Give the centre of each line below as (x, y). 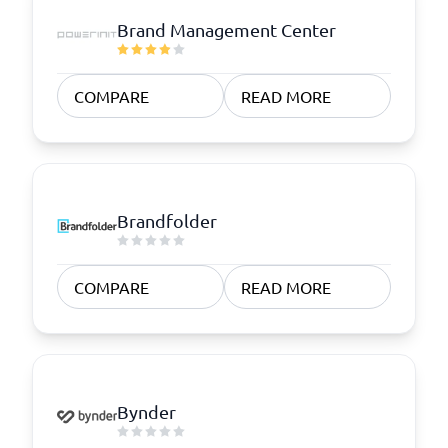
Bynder (146, 411)
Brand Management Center (226, 29)
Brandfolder (167, 220)
